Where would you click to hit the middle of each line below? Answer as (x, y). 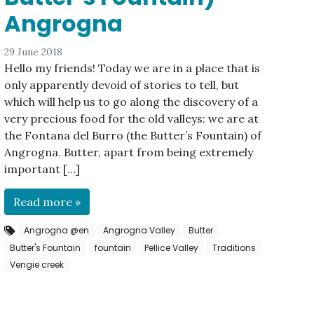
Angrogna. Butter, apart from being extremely (129, 152)
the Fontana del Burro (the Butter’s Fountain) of (133, 136)
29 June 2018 (34, 52)
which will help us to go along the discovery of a (131, 102)
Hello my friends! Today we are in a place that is (132, 68)
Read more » (47, 202)
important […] (42, 169)
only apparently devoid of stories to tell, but (122, 85)
